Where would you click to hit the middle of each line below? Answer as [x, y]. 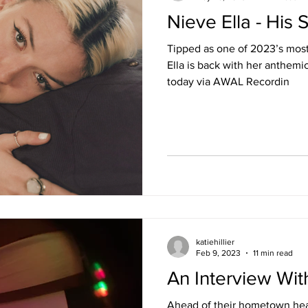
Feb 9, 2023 [218, 253]
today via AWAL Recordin [228, 81]
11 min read [273, 253]
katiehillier [215, 242]
